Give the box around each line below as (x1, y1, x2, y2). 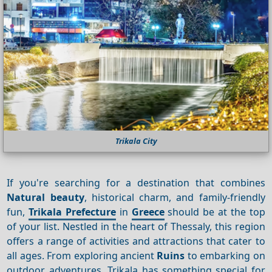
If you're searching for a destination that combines (7, 176, 265, 189)
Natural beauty (7, 191, 84, 204)
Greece (131, 205, 165, 219)
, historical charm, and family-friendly (84, 191, 265, 204)
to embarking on (185, 249, 265, 262)
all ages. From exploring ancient (7, 249, 157, 262)
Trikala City (115, 135, 157, 146)
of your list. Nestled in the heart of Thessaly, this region (7, 220, 265, 233)
